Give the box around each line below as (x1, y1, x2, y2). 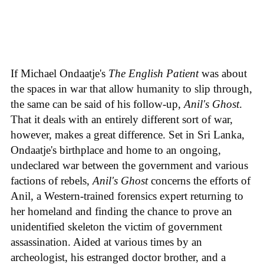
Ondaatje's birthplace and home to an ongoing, (11, 143, 221, 156)
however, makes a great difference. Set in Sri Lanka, (11, 128, 245, 141)
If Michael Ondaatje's (11, 67, 108, 80)
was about (202, 67, 247, 80)
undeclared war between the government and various (11, 159, 248, 171)
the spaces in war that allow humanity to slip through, (11, 82, 252, 95)
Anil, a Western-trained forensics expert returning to (11, 189, 243, 202)
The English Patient (108, 67, 202, 80)
